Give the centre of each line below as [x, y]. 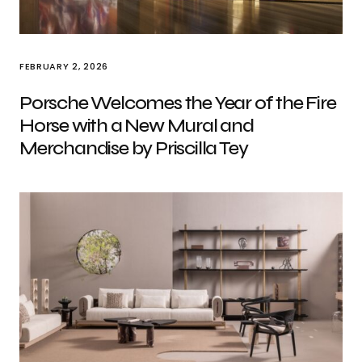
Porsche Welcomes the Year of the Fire [178, 103]
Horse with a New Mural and [137, 126]
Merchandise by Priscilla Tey [134, 148]
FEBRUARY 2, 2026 [64, 66]
